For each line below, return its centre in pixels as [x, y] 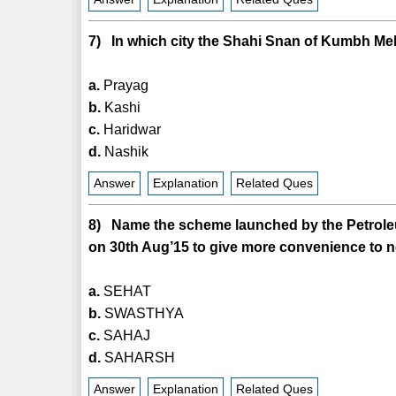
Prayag [125, 85]
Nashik [125, 151]
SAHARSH [138, 357]
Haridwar [131, 129]
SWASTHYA [143, 313]
